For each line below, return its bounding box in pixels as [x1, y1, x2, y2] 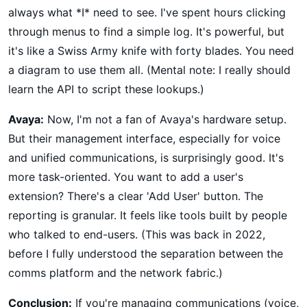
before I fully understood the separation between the [8, 246, 283, 260]
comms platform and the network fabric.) [8, 265, 223, 280]
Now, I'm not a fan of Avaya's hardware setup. [44, 112, 286, 126]
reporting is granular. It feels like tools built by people [8, 208, 287, 222]
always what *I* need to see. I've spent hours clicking [8, 5, 286, 19]
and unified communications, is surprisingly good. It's [8, 150, 284, 164]
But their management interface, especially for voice [8, 131, 280, 145]
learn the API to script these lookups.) [8, 82, 204, 96]
